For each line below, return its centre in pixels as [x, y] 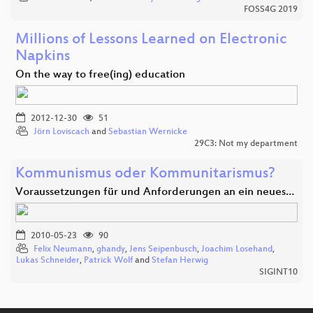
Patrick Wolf [108, 260]
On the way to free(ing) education [100, 75]
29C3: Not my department [246, 144]
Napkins [43, 57]
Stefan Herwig [180, 260]
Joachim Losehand [237, 249]
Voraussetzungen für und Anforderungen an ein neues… [155, 192]
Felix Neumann [63, 249]
